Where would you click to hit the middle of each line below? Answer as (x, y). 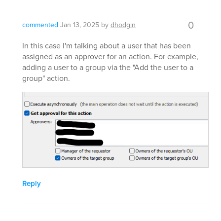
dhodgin (123, 25)
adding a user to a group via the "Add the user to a (108, 67)
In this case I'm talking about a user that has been (107, 46)
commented (40, 25)
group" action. (46, 78)
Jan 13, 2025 (80, 25)
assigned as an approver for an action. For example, (110, 56)
